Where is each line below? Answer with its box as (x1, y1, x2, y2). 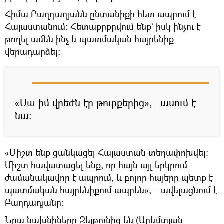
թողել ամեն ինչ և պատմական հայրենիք (5, 33, 174, 45)
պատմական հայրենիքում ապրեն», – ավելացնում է (5, 184, 217, 196)
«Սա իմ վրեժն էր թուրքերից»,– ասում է (15, 96, 196, 109)
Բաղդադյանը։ (5, 196, 64, 208)
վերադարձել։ (5, 45, 60, 57)
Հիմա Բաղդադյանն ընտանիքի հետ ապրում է (5, 8, 196, 20)
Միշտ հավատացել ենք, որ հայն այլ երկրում (5, 159, 187, 171)
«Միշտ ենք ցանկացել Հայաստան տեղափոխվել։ (5, 146, 208, 158)
